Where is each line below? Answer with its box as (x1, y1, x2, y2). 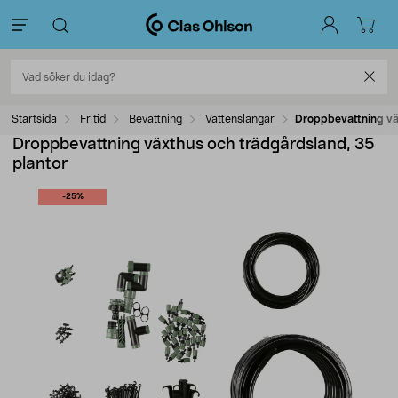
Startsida (12, 114, 57, 124)
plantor (12, 156, 68, 172)
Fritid (80, 114, 106, 124)
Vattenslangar (205, 114, 275, 124)
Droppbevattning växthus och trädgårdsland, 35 (12, 137, 375, 153)
